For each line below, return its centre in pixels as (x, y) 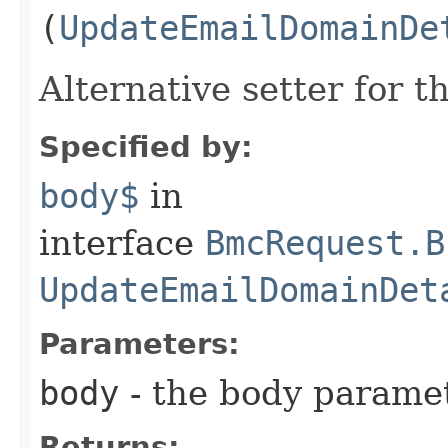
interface (122, 242)
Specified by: (146, 146)
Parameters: (139, 343)
